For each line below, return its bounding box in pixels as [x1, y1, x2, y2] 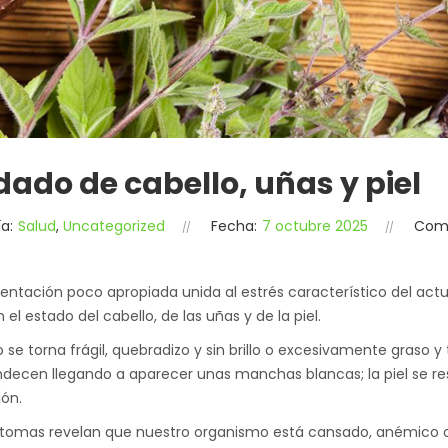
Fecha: [211, 216, 257, 236]
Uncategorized [63, 216, 165, 236]
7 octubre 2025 [262, 216, 368, 236]
